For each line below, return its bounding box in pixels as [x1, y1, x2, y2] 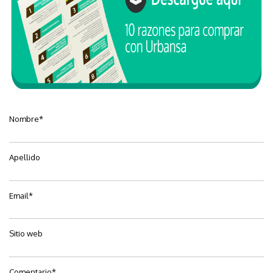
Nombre [9, 114, 39, 124]
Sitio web [9, 229, 43, 239]
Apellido [9, 152, 40, 163]
